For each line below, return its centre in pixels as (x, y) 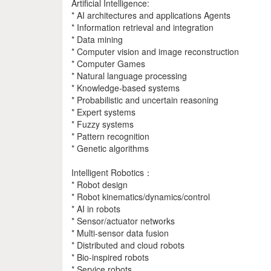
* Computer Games (108, 64)
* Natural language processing (129, 76)
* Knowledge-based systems (126, 88)
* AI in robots (96, 209)
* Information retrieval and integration (142, 27)
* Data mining (97, 39)
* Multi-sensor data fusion (120, 233)
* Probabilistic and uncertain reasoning (145, 100)
